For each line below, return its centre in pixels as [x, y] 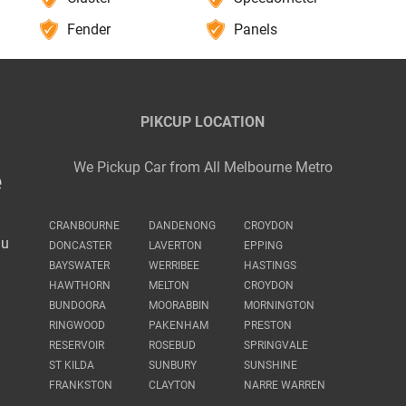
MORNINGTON [280, 305]
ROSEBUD [173, 345]
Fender [88, 29]
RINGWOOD [77, 325]
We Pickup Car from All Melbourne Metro [203, 167]
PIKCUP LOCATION [203, 121]
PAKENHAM [179, 325]
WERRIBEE [174, 265]
